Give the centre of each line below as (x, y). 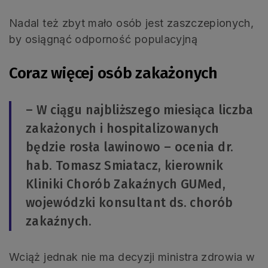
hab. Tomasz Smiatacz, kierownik (125, 165)
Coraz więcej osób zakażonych (113, 73)
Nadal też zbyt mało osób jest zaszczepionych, (132, 23)
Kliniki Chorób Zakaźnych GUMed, (126, 184)
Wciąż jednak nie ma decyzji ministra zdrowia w (132, 257)
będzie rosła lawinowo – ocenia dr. (130, 147)
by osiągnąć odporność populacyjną (103, 39)
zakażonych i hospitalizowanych (123, 128)
